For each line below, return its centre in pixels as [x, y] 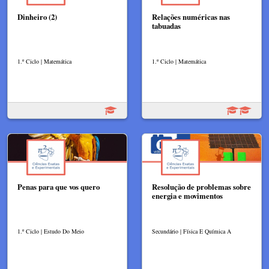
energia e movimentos [187, 195]
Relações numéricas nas [191, 17]
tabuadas [166, 26]
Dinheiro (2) [37, 17]
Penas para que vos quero [59, 186]
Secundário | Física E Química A [192, 231]
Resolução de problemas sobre [201, 186]
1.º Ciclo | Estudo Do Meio [51, 231]
